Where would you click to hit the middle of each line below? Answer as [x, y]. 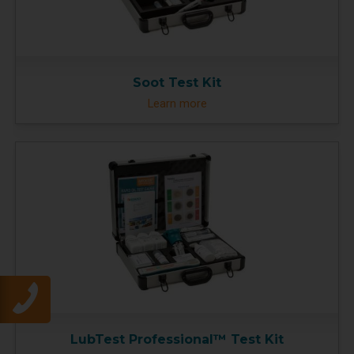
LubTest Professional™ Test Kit [177, 340]
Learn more [177, 103]
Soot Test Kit [177, 82]
